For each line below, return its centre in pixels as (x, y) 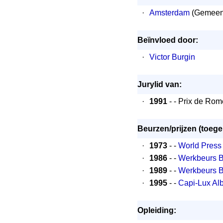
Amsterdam (169, 13)
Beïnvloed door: (168, 40)
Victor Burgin (172, 57)
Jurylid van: (160, 84)
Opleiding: (157, 210)
